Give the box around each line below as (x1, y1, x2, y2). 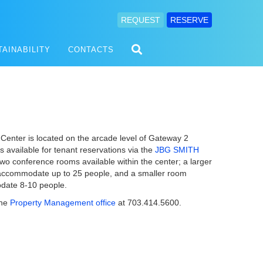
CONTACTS (68, 45, 114, 54)
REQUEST (121, 15, 160, 25)
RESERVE (170, 15, 208, 25)
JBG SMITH (155, 145, 199, 154)
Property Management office (10, 198, 116, 207)
